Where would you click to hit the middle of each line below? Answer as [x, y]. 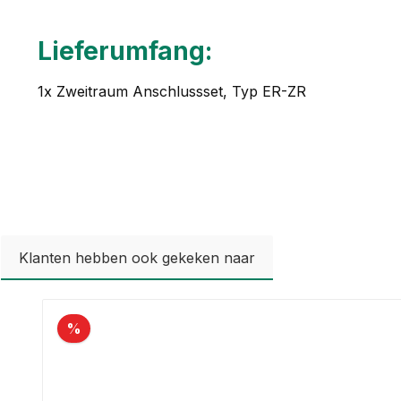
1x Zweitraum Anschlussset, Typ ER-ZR [172, 92]
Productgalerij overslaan [124, 309]
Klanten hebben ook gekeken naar [137, 258]
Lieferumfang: [125, 51]
